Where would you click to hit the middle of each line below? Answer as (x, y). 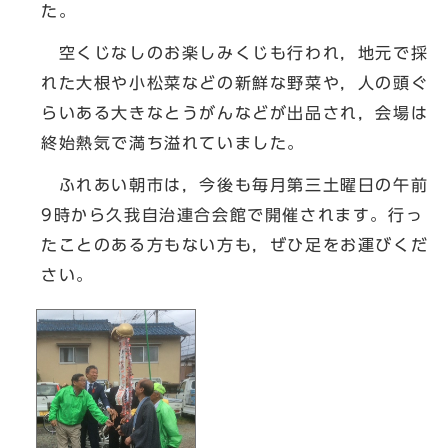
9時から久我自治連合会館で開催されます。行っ (232, 215)
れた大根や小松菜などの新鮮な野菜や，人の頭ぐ (235, 83)
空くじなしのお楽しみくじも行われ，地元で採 (235, 53)
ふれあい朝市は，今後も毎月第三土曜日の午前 (235, 185)
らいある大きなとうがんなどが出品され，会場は (235, 113)
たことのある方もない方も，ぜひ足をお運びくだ (235, 245)
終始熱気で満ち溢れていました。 (173, 143)
